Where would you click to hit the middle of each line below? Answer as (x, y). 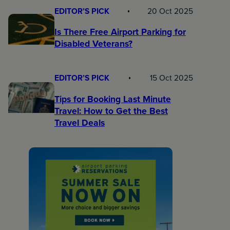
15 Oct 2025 (171, 78)
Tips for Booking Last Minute (113, 99)
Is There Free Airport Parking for (120, 32)
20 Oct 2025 (170, 11)
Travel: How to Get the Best (111, 111)
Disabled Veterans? (93, 44)
